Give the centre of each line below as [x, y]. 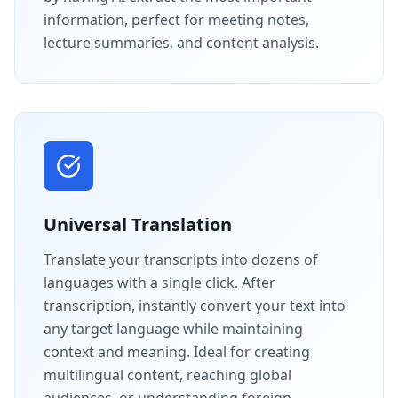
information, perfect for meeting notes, [176, 19]
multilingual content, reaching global [167, 374]
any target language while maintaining [173, 328]
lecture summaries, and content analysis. [181, 42]
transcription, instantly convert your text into [195, 305]
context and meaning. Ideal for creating [177, 351]
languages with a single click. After [159, 282]
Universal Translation [138, 224]
